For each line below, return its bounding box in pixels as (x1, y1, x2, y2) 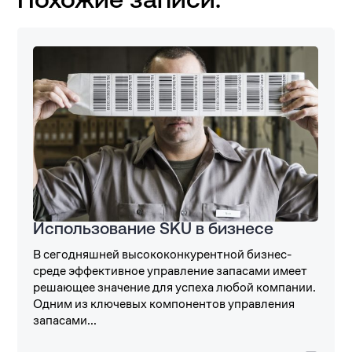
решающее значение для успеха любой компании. (33, 279, 317, 296)
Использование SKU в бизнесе (33, 222, 274, 239)
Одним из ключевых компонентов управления (33, 295, 295, 313)
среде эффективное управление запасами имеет (33, 262, 308, 280)
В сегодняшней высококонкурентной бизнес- (33, 246, 292, 263)
